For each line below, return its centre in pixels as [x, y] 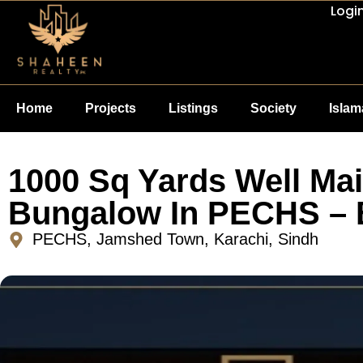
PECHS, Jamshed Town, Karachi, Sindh [175, 239]
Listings [193, 109]
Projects [111, 109]
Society [273, 109]
